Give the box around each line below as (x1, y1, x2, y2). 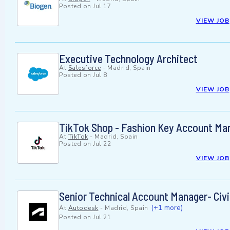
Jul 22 (93, 140, 111, 148)
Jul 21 (93, 213, 111, 222)
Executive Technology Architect (59, 52, 198, 66)
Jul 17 (93, 2, 111, 11)
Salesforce (68, 64, 101, 72)
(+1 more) (151, 203, 183, 213)
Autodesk (68, 204, 99, 213)
